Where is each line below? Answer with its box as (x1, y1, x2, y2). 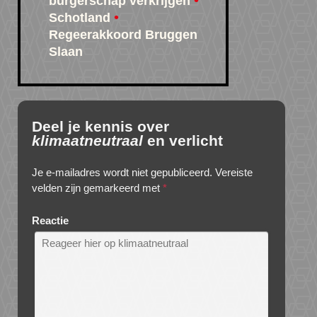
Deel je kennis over (32, 118, 169, 135)
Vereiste (215, 166, 253, 179)
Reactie (32, 214, 69, 227)
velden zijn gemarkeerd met (32, 182, 163, 195)
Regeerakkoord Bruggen (49, 28, 197, 42)
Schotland (49, 11, 110, 25)
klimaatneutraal (32, 132, 143, 149)
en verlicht (143, 132, 223, 149)
